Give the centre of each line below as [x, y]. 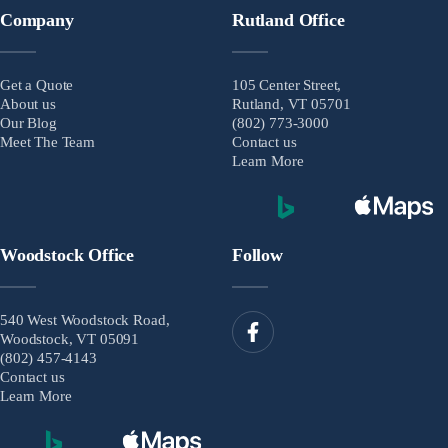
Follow [257, 254]
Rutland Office [288, 20]
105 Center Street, [287, 84]
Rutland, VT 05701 [291, 103]
